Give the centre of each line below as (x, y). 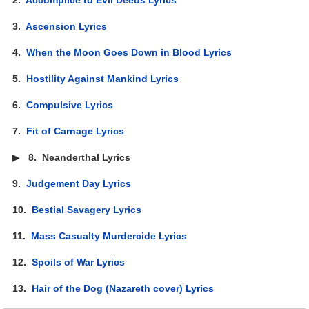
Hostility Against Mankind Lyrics (103, 78)
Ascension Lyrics (67, 26)
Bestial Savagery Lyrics (87, 209)
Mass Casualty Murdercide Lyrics (109, 236)
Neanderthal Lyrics (87, 157)
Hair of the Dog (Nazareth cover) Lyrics (123, 288)
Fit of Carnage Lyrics (76, 131)
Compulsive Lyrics (70, 104)
